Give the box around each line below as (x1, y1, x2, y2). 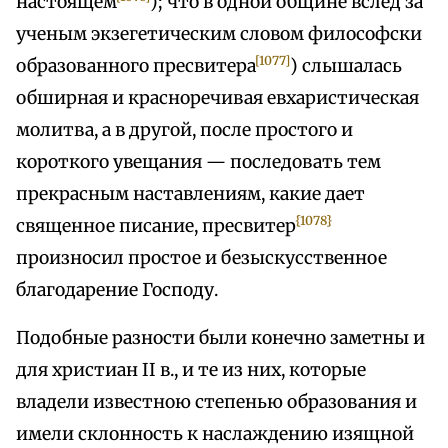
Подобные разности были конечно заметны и (16, 327, 425, 350)
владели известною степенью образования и (16, 391, 417, 414)
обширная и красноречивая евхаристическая (16, 87, 419, 110)
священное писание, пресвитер (16, 215, 296, 238)
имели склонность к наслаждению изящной (16, 423, 414, 446)
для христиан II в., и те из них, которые (16, 359, 366, 382)
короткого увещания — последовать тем (16, 151, 381, 174)
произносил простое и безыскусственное (16, 247, 387, 270)
